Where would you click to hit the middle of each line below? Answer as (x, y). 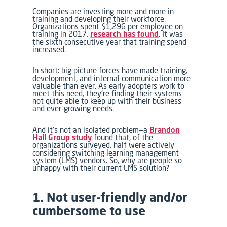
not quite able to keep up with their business (107, 101)
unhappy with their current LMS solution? (101, 168)
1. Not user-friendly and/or (110, 197)
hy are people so (155, 160)
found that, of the (123, 137)
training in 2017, (62, 34)
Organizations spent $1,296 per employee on (108, 26)
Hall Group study (62, 137)
